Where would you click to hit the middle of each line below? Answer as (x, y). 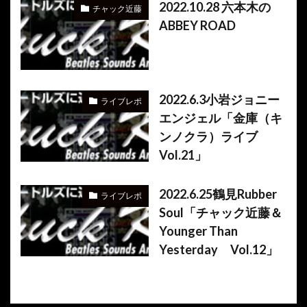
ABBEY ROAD (197, 25)
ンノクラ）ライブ (208, 136)
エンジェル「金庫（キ (220, 118)
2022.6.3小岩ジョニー (219, 99)
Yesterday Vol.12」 (218, 249)
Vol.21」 (183, 155)
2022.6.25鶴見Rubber (218, 194)
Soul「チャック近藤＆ (220, 212)
